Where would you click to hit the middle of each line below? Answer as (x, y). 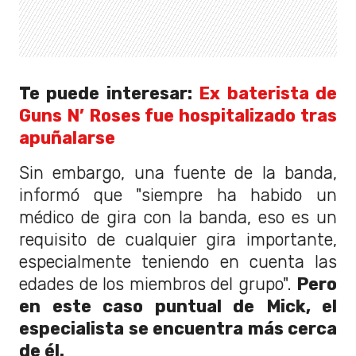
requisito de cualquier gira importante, (178, 240)
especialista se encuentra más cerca (178, 329)
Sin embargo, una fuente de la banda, (178, 173)
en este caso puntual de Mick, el (178, 307)
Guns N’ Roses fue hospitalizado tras (178, 116)
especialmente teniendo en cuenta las (178, 262)
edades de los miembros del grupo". (158, 284)
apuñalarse (67, 138)
